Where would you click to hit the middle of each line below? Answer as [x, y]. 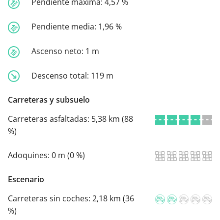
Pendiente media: [65, 27]
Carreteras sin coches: [50, 199]
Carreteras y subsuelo [49, 100]
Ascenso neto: [58, 51]
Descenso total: [61, 75]
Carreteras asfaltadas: [50, 119]
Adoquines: [30, 155]
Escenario [26, 179]
